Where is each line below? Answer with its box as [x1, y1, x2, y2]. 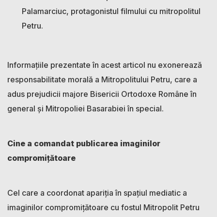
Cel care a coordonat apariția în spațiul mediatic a [7, 187, 187, 198]
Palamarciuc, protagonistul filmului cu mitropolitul [22, 6, 201, 16]
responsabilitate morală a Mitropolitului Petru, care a [7, 74, 197, 84]
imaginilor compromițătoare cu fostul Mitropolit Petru [7, 202, 200, 212]
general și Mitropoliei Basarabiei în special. [7, 103, 164, 113]
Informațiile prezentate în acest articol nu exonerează [7, 60, 202, 70]
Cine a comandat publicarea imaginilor [7, 138, 160, 148]
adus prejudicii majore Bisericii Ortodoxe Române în [7, 89, 197, 99]
